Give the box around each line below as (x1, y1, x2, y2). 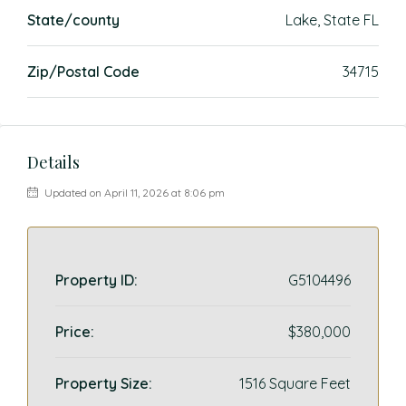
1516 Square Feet (239, 374, 351, 392)
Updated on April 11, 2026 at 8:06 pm (42, 186, 225, 199)
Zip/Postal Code (27, 63, 140, 81)
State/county (27, 11, 120, 29)
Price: (55, 323, 94, 341)
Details (27, 151, 80, 173)
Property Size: (55, 374, 152, 392)
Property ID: (55, 271, 138, 289)
